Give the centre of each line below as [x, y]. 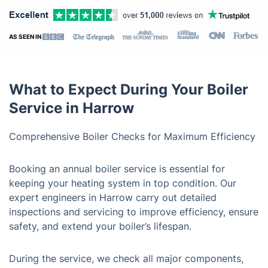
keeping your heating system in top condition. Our [123, 183]
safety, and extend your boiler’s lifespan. [100, 226]
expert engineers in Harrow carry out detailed [113, 197]
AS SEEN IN [26, 36]
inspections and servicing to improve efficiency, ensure [134, 212]
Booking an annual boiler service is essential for [117, 169]
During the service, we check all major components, [126, 258]
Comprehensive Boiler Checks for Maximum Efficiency [132, 136]
